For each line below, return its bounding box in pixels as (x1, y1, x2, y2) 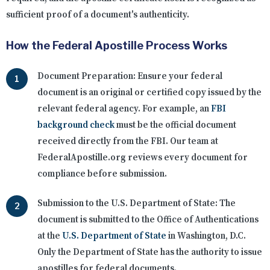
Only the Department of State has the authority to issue (37, 246, 262, 259)
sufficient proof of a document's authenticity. (6, 9, 189, 21)
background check (37, 119, 115, 131)
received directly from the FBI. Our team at (37, 136, 218, 148)
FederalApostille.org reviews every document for (37, 152, 248, 164)
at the (37, 230, 62, 242)
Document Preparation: (37, 71, 136, 83)
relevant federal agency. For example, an (37, 103, 211, 115)
